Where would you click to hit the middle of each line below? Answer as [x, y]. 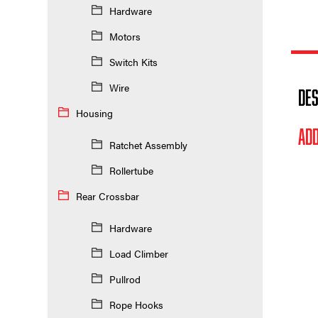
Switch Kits [133, 61]
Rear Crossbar [108, 196]
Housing [95, 113]
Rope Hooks [136, 304]
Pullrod [125, 279]
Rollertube [131, 170]
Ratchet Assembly [148, 144]
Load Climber [138, 253]
